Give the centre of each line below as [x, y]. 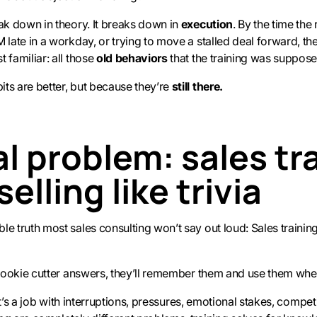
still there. [197, 86]
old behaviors [133, 58]
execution [207, 24]
